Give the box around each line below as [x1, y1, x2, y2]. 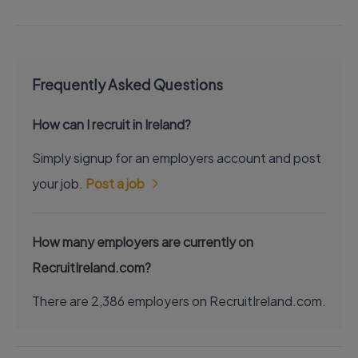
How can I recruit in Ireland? [32, 116, 191, 133]
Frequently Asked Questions [32, 75, 223, 93]
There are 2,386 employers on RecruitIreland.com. [32, 292, 326, 309]
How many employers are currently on [32, 233, 253, 250]
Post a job [86, 175, 145, 192]
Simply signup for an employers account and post [32, 149, 321, 166]
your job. [32, 175, 86, 192]
